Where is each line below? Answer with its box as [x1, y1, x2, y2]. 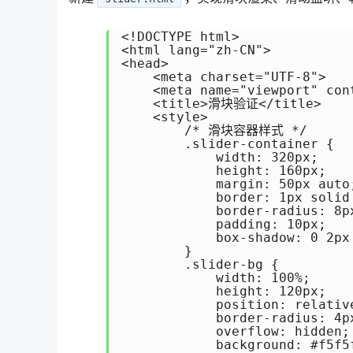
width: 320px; [121, 150, 318, 165]
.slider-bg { [121, 257, 279, 273]
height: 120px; [121, 284, 326, 299]
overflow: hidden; [121, 324, 350, 340]
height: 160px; [121, 163, 326, 179]
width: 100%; [121, 270, 310, 286]
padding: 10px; [121, 217, 326, 232]
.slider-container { [121, 136, 334, 152]
